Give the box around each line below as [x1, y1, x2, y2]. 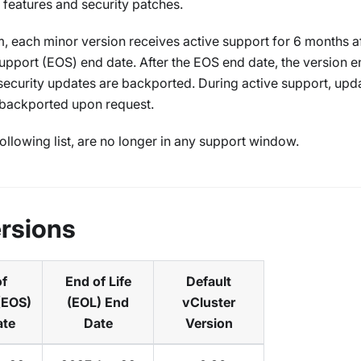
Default [186, 273, 231, 290]
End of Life [64, 273, 131, 290]
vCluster [182, 294, 235, 311]
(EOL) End [67, 294, 129, 311]
